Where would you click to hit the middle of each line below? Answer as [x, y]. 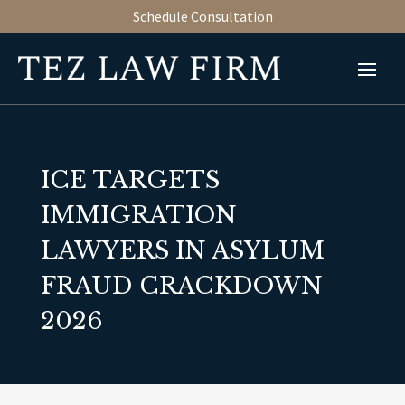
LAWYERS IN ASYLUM [182, 250]
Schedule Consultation [202, 16]
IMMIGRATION [138, 215]
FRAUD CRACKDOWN [181, 286]
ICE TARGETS [130, 180]
